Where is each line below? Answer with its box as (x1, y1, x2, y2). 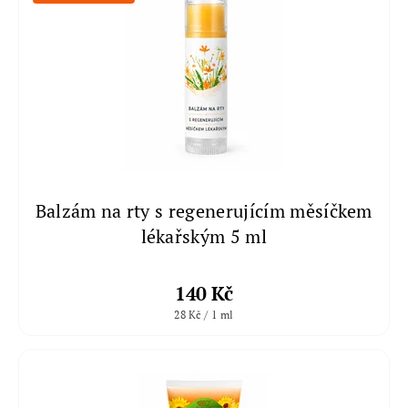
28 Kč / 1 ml (174, 307, 234, 321)
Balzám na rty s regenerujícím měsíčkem (35, 198, 372, 223)
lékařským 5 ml (140, 223, 267, 249)
